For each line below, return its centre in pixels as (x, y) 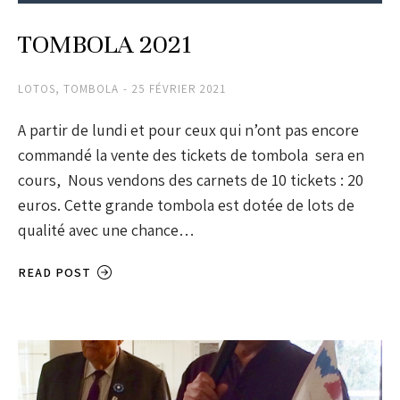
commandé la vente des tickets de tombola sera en (191, 155)
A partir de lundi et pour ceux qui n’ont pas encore (188, 130)
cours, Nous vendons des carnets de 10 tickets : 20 (191, 180)
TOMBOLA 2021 (105, 45)
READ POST (54, 273)
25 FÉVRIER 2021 (179, 89)
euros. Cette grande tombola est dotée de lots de (186, 205)
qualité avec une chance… (106, 230)
